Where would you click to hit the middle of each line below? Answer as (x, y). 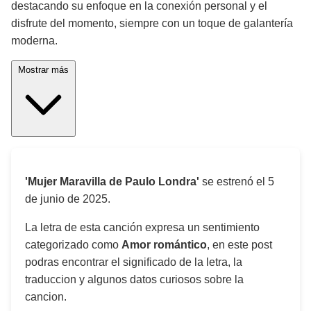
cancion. (46, 297)
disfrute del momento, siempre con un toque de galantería (152, 23)
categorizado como (73, 245)
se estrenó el (234, 182)
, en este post (239, 245)
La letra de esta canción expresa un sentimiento (142, 227)
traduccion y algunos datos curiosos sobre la (134, 279)
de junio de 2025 (66, 199)
